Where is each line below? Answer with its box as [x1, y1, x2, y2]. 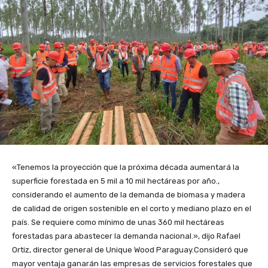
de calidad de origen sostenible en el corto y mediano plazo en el [12, 204, 251, 214]
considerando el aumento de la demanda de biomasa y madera [12, 190, 245, 200]
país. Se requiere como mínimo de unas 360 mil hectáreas [12, 218, 224, 227]
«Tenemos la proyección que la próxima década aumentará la [12, 163, 239, 172]
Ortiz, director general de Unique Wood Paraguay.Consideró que [12, 245, 248, 255]
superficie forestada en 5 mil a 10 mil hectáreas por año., [12, 176, 220, 186]
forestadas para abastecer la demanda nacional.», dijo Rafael [12, 232, 240, 241]
